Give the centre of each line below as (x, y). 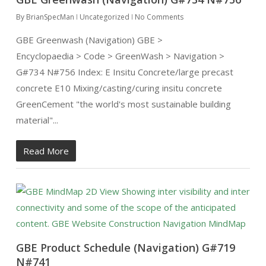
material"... (37, 120)
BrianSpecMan (50, 17)
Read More (46, 151)
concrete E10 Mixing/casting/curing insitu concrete (119, 88)
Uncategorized (104, 17)
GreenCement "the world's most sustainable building (123, 104)
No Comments (159, 17)
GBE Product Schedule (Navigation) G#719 (125, 248)
